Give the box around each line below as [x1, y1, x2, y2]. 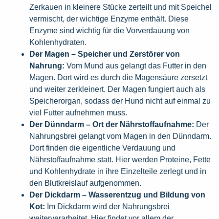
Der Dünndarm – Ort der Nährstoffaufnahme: [29, 120, 194, 129]
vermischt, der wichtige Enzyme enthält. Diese [29, 15, 189, 23]
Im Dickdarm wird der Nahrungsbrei [45, 202, 170, 211]
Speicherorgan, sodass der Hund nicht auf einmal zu [29, 97, 211, 105]
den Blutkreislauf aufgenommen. [29, 179, 141, 187]
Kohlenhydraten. [29, 38, 87, 46]
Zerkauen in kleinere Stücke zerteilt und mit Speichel [29, 3, 212, 11]
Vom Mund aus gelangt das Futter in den [65, 62, 206, 70]
